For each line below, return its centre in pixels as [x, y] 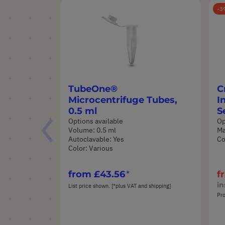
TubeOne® [93, 89]
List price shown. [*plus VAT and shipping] [120, 186]
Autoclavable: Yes [96, 139]
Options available [96, 121]
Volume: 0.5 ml [92, 130]
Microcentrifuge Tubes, [123, 100]
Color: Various [91, 148]
